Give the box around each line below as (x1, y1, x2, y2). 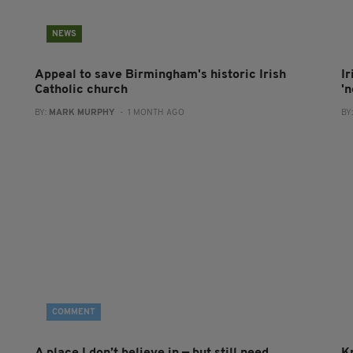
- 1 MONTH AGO (114, 109, 184, 117)
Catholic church (34, 84, 128, 96)
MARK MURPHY (48, 109, 115, 117)
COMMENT (51, 308, 95, 317)
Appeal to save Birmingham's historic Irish (34, 69, 286, 81)
